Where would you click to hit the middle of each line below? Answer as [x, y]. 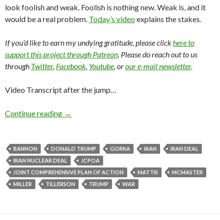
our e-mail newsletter [158, 66]
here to [184, 43]
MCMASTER [187, 172]
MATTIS [148, 172]
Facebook [71, 66]
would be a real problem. [47, 19]
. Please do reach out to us [158, 55]
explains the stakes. [168, 19]
